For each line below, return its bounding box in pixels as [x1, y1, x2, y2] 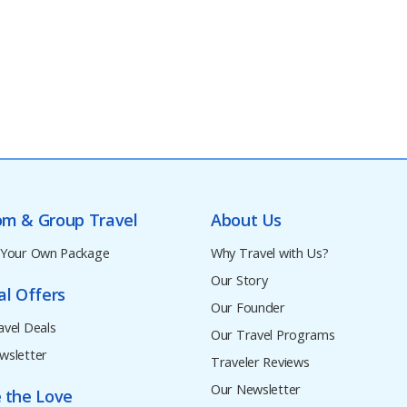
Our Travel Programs [211, 326, 335, 344]
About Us [211, 208, 283, 231]
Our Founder [211, 299, 285, 317]
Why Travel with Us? [211, 244, 329, 263]
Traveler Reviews [211, 353, 310, 372]
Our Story [211, 272, 268, 290]
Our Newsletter [211, 381, 301, 399]
